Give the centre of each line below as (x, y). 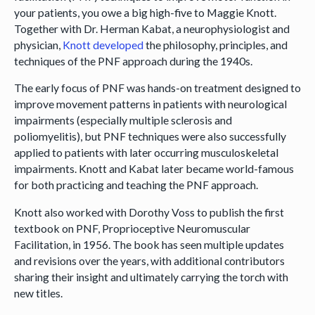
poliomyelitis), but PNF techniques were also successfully (150, 136)
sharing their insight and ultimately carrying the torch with (151, 277)
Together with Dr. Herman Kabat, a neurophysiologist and (152, 28)
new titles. (38, 293)
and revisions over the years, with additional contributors (149, 261)
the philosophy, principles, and (215, 44)
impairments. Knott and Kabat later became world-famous (154, 169)
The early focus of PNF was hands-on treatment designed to (157, 88)
